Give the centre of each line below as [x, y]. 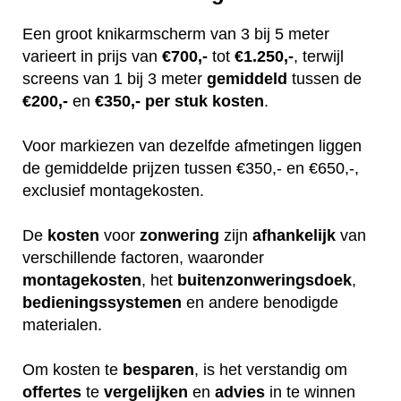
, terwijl [319, 57]
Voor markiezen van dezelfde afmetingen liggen [192, 146]
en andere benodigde [260, 303]
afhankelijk [294, 236]
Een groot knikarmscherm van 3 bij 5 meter [176, 34]
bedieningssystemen [102, 303]
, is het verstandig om [271, 370]
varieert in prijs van [92, 57]
